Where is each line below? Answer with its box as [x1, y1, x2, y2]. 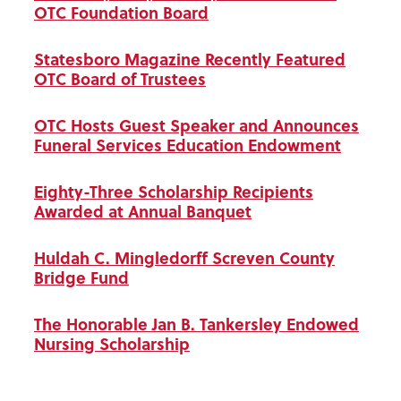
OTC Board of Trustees [34, 67, 206, 91]
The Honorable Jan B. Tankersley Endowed [34, 312, 359, 337]
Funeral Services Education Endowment [34, 133, 341, 158]
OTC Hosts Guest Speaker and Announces [34, 114, 359, 138]
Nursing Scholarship [34, 332, 190, 356]
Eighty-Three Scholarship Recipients [34, 180, 313, 204]
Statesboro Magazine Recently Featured [34, 47, 346, 72]
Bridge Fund [34, 266, 129, 290]
